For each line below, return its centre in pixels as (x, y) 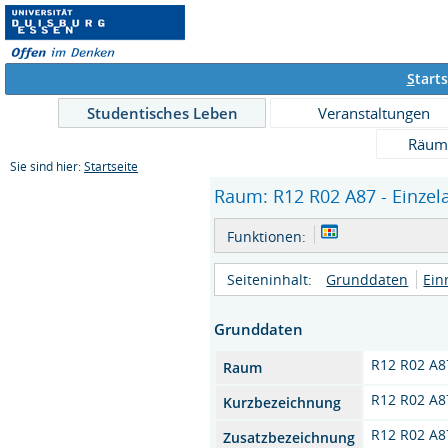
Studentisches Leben (162, 113)
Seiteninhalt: (270, 279)
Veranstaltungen (374, 113)
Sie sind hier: (47, 166)
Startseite (111, 166)
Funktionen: (267, 236)
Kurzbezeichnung (282, 402)
